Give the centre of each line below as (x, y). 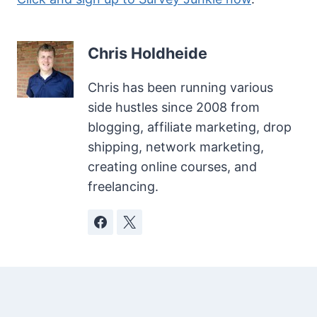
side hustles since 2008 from (174, 108)
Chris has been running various (180, 88)
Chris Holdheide (148, 53)
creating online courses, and (172, 167)
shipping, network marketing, (176, 147)
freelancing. (123, 187)
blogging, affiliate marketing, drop (190, 127)
